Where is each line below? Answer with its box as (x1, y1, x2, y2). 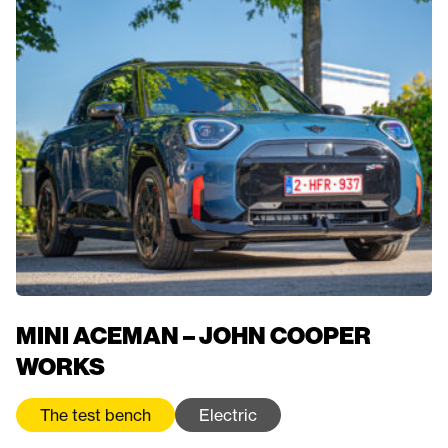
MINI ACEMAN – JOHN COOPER (16, 321, 371, 351)
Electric (199, 405, 257, 426)
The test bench (40, 405, 151, 426)
